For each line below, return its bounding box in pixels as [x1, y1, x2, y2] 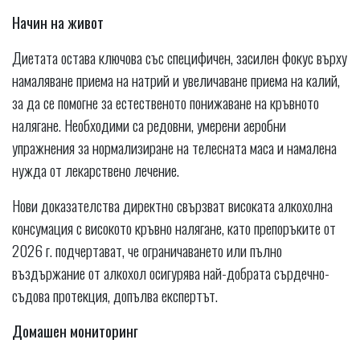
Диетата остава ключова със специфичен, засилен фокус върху [12, 46, 347, 69]
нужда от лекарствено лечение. [12, 158, 179, 182]
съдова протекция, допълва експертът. [12, 284, 218, 307]
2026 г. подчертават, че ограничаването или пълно [12, 239, 282, 262]
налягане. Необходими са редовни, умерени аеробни [12, 113, 286, 137]
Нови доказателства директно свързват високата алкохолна [12, 194, 333, 217]
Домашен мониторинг [12, 319, 137, 342]
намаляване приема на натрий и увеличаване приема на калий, [12, 68, 340, 92]
